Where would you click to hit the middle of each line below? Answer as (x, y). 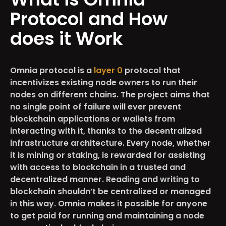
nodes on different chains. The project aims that (110, 94)
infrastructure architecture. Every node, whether (110, 143)
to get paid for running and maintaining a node (107, 215)
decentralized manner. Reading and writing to (105, 179)
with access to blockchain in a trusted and (98, 167)
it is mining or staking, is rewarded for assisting (108, 155)
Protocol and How (89, 19)
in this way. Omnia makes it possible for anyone (109, 203)
